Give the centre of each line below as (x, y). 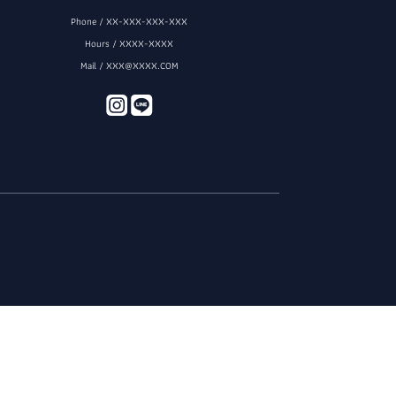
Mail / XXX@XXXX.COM (129, 65)
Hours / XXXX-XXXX (129, 43)
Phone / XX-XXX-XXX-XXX (129, 21)
